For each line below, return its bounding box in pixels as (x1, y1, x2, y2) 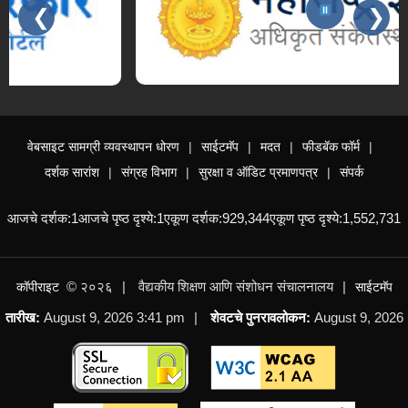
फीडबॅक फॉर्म (301, 138, 360, 154)
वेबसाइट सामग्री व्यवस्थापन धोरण (26, 138, 179, 154)
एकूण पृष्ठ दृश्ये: (270, 209, 342, 226)
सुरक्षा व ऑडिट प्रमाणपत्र (199, 164, 318, 179)
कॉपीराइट (15, 279, 59, 294)
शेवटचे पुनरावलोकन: (209, 309, 311, 325)
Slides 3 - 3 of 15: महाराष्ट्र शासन (8, 98, 191, 115)
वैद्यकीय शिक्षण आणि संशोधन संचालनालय (138, 278, 333, 294)
